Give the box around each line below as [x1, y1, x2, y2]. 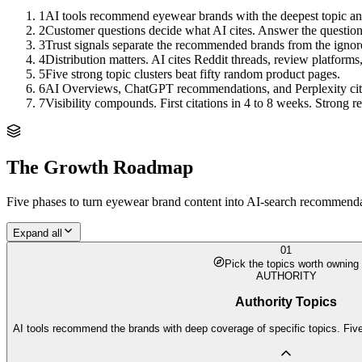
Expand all [13, 227, 62, 240]
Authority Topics [235, 294, 337, 309]
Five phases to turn [6, 195, 106, 209]
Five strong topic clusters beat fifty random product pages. [45, 66, 340, 81]
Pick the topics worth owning [225, 258, 359, 271]
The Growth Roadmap [6, 157, 193, 179]
